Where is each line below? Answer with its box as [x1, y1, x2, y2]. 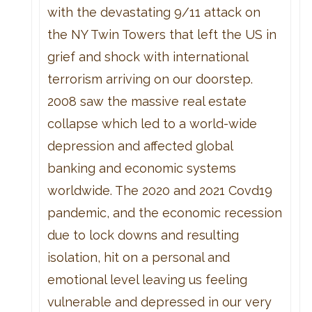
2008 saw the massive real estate [47, 93, 247, 109]
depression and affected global [47, 138, 233, 153]
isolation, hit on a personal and [47, 249, 230, 265]
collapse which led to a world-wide [47, 116, 257, 131]
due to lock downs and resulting [47, 227, 239, 242]
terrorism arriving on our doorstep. [47, 71, 253, 86]
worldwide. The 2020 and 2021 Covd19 [47, 182, 272, 198]
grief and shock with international [47, 49, 248, 64]
